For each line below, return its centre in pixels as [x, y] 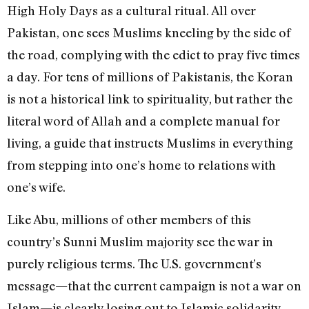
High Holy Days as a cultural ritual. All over [131, 11]
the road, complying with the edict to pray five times [153, 55]
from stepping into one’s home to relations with [141, 165]
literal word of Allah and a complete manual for [143, 121]
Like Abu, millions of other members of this [129, 219]
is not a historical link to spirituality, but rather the [150, 99]
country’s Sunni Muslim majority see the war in [140, 241]
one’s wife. [36, 187]
